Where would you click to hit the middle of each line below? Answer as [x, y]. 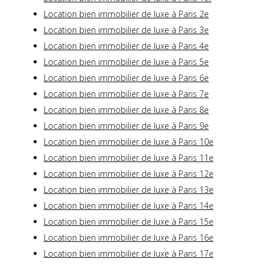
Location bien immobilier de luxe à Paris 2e [126, 14]
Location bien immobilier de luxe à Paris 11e [128, 158]
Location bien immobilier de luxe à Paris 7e [126, 94]
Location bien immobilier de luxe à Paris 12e [128, 174]
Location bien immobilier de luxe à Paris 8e [126, 110]
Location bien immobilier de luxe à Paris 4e [126, 46]
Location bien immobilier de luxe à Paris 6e [126, 78]
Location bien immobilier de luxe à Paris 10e [128, 142]
